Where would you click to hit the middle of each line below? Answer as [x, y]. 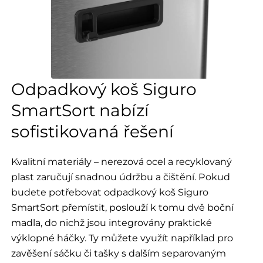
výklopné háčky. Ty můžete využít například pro [122, 238]
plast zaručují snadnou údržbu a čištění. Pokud [120, 177]
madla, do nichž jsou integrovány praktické [111, 223]
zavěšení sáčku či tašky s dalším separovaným [118, 253]
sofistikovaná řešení [92, 132]
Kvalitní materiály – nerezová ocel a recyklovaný [121, 162]
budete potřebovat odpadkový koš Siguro [109, 192]
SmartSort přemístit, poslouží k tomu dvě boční [122, 208]
